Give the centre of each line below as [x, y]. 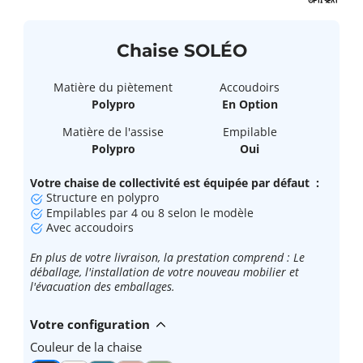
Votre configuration [90, 325]
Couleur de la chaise [86, 347]
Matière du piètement [113, 87]
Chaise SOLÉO [181, 50]
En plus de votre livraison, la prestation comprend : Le [167, 258]
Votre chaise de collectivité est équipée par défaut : [175, 183]
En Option [250, 105]
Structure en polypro [101, 198]
